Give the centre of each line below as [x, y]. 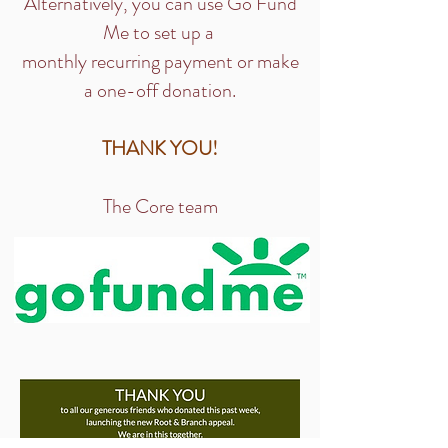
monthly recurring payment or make [160, 61]
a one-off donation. [160, 90]
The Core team [160, 206]
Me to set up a [160, 32]
